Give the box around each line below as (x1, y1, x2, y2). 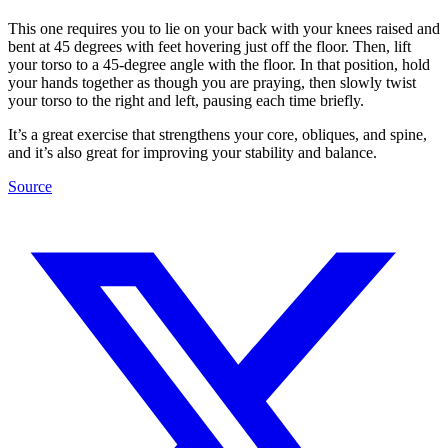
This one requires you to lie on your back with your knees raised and (8, 20, 440, 38)
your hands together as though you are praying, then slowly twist (8, 74, 416, 92)
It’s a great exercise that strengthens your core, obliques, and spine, (8, 126, 427, 144)
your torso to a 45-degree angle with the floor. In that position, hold (8, 56, 430, 74)
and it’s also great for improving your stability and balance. (8, 144, 377, 162)
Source (8, 178, 52, 196)
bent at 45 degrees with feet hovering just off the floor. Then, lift (8, 38, 411, 56)
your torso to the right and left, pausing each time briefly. (8, 92, 364, 110)
